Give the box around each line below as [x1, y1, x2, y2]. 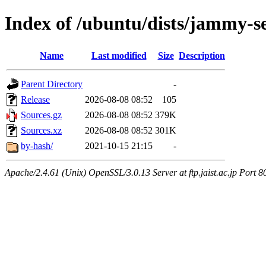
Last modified [91, 50, 147, 61]
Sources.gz [21, 109, 62, 120]
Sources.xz [21, 125, 62, 135]
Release [21, 94, 50, 104]
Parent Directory [21, 78, 83, 89]
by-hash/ [21, 140, 53, 151]
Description [179, 50, 225, 61]
